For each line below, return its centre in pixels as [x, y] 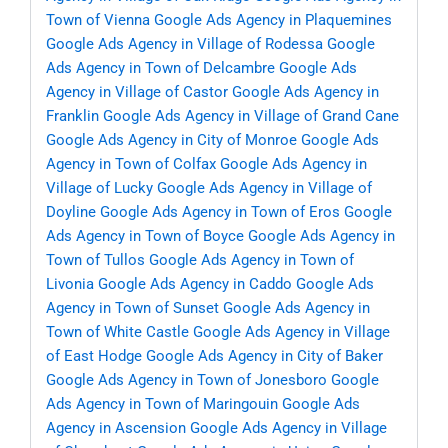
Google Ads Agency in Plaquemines [273, 20]
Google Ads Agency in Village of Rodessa [184, 44]
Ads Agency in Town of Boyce [145, 236]
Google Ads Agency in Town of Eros [220, 212]
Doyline [71, 212]
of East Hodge [94, 356]
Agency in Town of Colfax [131, 164]
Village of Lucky [99, 188]
